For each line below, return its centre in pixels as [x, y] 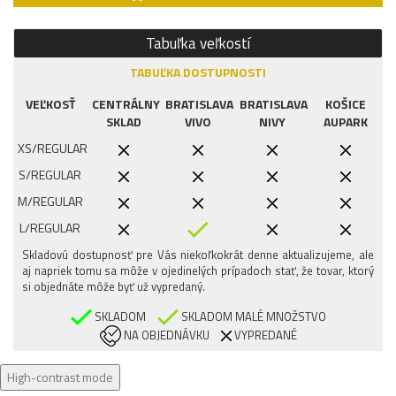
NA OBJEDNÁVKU [165, 335]
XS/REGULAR [53, 148]
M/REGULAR [50, 202]
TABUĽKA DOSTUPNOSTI [198, 72]
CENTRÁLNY [126, 104]
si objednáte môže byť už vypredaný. [114, 286]
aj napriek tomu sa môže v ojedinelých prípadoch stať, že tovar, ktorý [198, 270]
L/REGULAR [50, 228]
